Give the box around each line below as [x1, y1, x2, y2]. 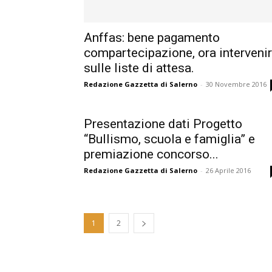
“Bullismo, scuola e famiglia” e [84, 132, 255, 146]
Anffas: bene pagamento [84, 30, 220, 45]
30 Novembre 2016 [206, 80, 267, 89]
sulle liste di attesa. [84, 61, 194, 75]
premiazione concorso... [84, 147, 219, 161]
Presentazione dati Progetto [84, 117, 242, 131]
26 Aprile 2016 [206, 166, 251, 175]
